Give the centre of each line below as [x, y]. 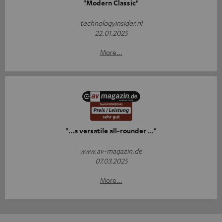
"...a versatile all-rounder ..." [111, 130]
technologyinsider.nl [111, 23]
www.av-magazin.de [111, 150]
